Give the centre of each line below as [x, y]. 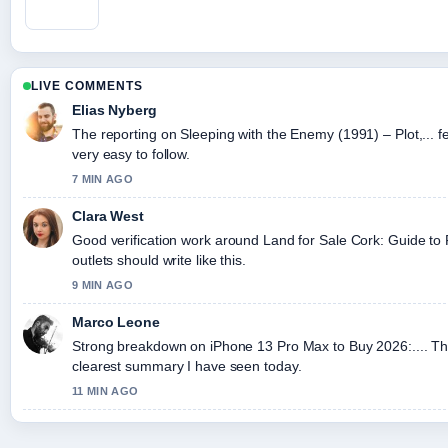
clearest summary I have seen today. [187, 366]
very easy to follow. [131, 154]
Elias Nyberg [114, 110]
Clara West [108, 216]
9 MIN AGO [102, 285]
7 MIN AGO [102, 179]
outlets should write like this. [159, 260]
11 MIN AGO [105, 391]
